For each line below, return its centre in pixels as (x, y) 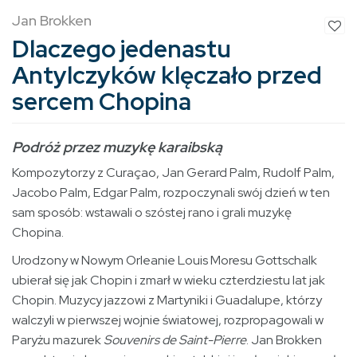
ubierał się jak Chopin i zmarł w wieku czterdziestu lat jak (169, 280)
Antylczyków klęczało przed (167, 75)
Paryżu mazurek (58, 339)
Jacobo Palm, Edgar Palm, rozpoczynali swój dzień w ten (171, 192)
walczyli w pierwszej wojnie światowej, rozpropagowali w (168, 320)
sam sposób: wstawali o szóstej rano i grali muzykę (152, 212)
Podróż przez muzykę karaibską (117, 147)
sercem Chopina (102, 101)
